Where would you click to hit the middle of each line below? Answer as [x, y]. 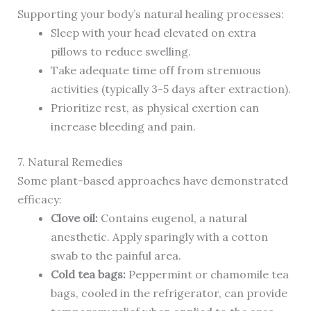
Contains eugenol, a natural [172, 218]
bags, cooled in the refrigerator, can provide [169, 293]
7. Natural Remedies [70, 162]
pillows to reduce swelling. [120, 52]
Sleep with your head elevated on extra [153, 33]
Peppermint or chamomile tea [207, 275]
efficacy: [39, 200]
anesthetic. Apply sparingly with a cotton [159, 237]
